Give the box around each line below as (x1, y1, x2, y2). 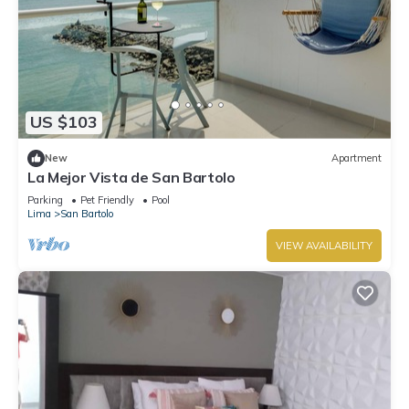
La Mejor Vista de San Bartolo (27, 167, 236, 186)
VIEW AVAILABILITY (276, 238, 372, 252)
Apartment (331, 152, 382, 165)
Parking (27, 193, 63, 206)
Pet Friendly (80, 193, 134, 206)
